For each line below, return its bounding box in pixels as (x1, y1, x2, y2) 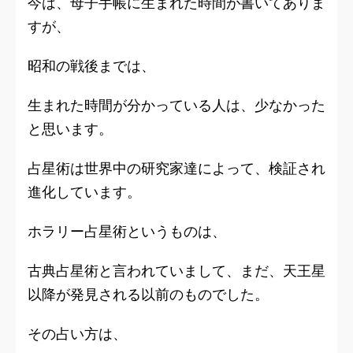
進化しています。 (28, 184, 141, 201)
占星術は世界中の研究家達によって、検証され (28, 160, 325, 177)
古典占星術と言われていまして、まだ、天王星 (28, 262, 325, 280)
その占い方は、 (28, 325, 127, 343)
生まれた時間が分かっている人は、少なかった (28, 97, 325, 114)
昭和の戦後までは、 (28, 58, 155, 75)
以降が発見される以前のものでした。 (28, 286, 269, 303)
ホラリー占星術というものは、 (28, 223, 226, 240)
